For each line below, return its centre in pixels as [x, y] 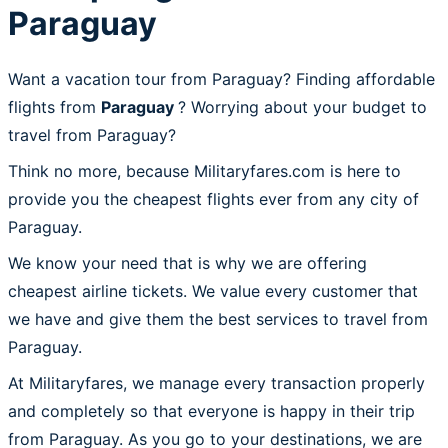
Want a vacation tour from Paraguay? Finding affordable [221, 78]
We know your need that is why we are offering [187, 262]
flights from [54, 106]
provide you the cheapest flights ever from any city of [213, 198]
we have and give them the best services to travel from [218, 318]
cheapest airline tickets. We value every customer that [213, 290]
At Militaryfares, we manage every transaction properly [216, 382]
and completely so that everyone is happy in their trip [211, 410]
